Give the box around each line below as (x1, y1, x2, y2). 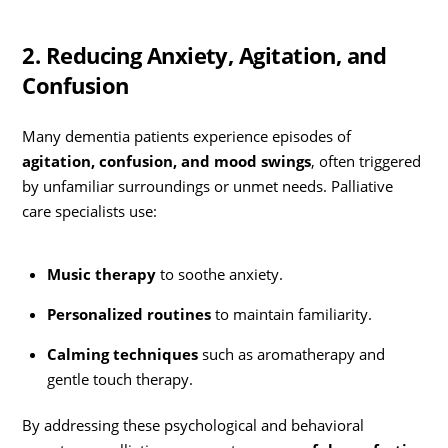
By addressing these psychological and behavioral (22, 415, 365, 436)
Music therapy (46, 263, 156, 284)
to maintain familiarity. (210, 303, 372, 324)
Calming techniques (46, 343, 198, 364)
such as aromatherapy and (197, 343, 385, 364)
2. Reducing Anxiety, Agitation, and (22, 40, 387, 71)
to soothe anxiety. (155, 263, 283, 284)
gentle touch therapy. (46, 368, 193, 389)
